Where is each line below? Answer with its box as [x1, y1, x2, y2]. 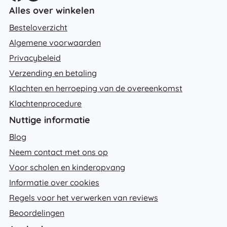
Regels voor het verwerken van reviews [9, 192, 158, 203]
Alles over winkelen [9, 4, 95, 16]
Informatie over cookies [9, 177, 99, 187]
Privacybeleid [9, 52, 61, 63]
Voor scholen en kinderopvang [9, 162, 125, 172]
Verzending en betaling [9, 67, 97, 78]
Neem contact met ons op [9, 146, 108, 157]
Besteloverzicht [9, 22, 67, 32]
